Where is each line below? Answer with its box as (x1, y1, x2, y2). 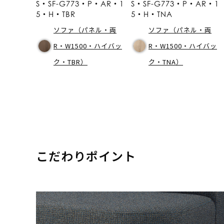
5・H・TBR (36, 9, 75, 18)
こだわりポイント (36, 146, 136, 164)
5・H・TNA (131, 9, 172, 18)
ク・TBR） (53, 56, 87, 66)
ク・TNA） (148, 56, 183, 66)
